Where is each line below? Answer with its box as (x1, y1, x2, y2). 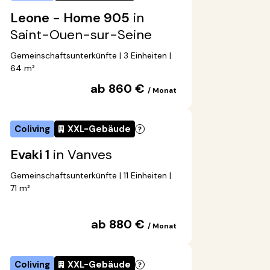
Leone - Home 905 (10, 9, 130, 27)
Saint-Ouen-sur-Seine (10, 26, 152, 44)
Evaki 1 (10, 146, 49, 164)
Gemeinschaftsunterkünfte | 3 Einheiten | (10, 50, 171, 61)
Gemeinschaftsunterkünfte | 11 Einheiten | (10, 170, 171, 181)
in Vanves (49, 146, 112, 164)
